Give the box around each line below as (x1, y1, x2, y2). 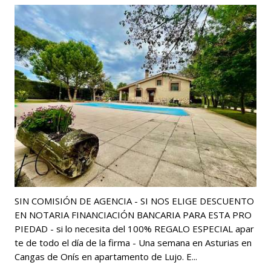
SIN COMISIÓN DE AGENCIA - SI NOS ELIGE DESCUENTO (15, 194, 254, 207)
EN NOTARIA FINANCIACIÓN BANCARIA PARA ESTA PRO (15, 208, 252, 221)
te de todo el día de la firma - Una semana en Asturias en (15, 236, 252, 249)
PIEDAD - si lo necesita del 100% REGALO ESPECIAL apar (15, 222, 254, 235)
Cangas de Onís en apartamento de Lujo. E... (15, 250, 197, 263)
